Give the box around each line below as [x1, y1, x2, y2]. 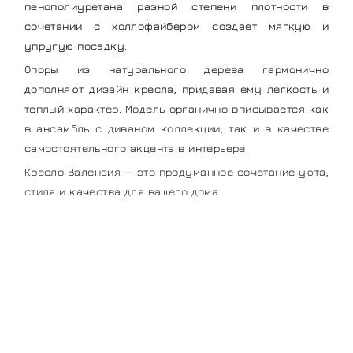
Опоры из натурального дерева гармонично [24, 62, 329, 76]
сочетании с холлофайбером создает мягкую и [24, 19, 329, 33]
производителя [96, 300, 257, 323]
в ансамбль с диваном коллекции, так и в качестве [24, 121, 329, 136]
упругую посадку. [24, 39, 128, 53]
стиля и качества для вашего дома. [24, 184, 221, 198]
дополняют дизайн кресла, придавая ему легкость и [24, 82, 329, 96]
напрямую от [181, 277, 314, 300]
